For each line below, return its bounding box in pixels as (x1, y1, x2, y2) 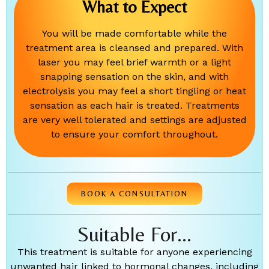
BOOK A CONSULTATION (80, 189, 189, 199)
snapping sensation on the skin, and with (40, 71, 229, 83)
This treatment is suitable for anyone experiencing (17, 246, 252, 258)
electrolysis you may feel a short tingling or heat (23, 85, 246, 97)
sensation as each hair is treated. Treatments (29, 100, 240, 112)
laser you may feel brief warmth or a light (38, 56, 231, 68)
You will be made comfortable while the (42, 28, 227, 40)
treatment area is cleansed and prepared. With (26, 42, 243, 54)
